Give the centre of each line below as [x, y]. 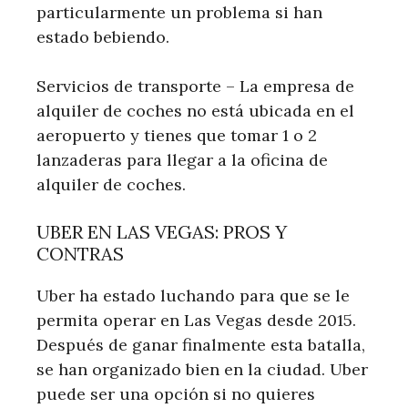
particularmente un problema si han [179, 13]
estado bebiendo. [103, 37]
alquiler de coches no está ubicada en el [195, 111]
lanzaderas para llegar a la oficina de [182, 160]
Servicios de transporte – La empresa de [195, 87]
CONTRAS [80, 254]
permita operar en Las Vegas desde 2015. [196, 321]
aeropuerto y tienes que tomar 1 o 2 [177, 136]
